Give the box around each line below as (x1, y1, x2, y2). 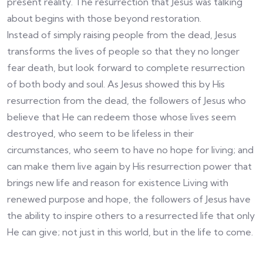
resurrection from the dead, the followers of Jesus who (7, 94, 246, 106)
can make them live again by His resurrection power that (7, 160, 252, 172)
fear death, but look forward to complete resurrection (7, 61, 245, 73)
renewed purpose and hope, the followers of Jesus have (7, 193, 251, 205)
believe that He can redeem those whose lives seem (7, 110, 236, 123)
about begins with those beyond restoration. (7, 12, 201, 24)
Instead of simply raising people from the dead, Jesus (7, 28, 237, 41)
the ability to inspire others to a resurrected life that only (7, 209, 255, 221)
